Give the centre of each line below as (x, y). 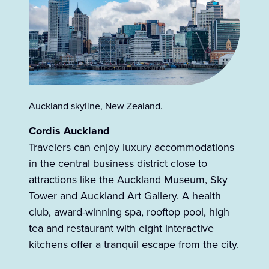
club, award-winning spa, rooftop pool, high (129, 212)
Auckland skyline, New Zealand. (96, 106)
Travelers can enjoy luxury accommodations (131, 147)
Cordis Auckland (69, 131)
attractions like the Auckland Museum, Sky (128, 180)
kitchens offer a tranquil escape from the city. (134, 245)
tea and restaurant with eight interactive (121, 228)
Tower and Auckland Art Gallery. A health (125, 196)
